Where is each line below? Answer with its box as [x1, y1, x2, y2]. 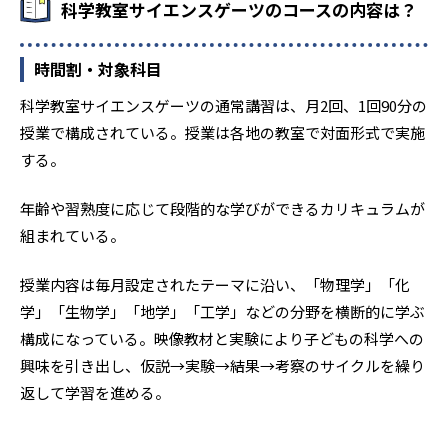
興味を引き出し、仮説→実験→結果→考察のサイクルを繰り [20, 354, 425, 376]
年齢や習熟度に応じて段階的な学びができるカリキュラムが [20, 197, 425, 219]
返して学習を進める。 [20, 381, 170, 403]
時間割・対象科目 [34, 56, 162, 81]
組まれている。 [20, 224, 125, 246]
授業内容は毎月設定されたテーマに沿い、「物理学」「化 [20, 273, 410, 295]
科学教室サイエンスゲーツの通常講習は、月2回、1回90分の [20, 94, 427, 116]
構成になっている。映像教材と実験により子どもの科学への [20, 327, 424, 349]
